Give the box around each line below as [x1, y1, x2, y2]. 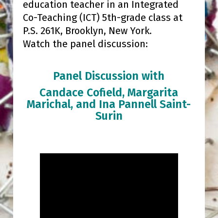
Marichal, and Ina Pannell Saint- [27, 97, 191, 111]
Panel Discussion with [53, 69, 165, 83]
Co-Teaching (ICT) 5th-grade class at [22, 12, 182, 24]
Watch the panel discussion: [22, 38, 148, 50]
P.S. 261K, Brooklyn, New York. [22, 25, 154, 37]
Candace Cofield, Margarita [39, 86, 179, 100]
